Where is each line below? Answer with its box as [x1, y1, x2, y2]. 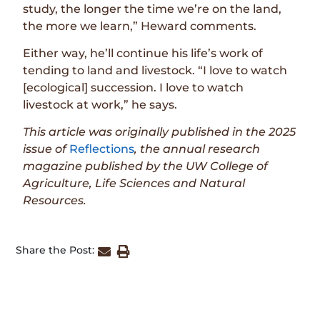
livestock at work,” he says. [23, 98, 178, 112]
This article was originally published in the [23, 125, 269, 139]
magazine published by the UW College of [23, 159, 269, 174]
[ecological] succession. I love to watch [23, 81, 244, 95]
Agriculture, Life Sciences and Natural [23, 176, 246, 191]
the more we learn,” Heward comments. [23, 19, 257, 33]
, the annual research [134, 142, 261, 156]
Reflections [69, 142, 135, 156]
